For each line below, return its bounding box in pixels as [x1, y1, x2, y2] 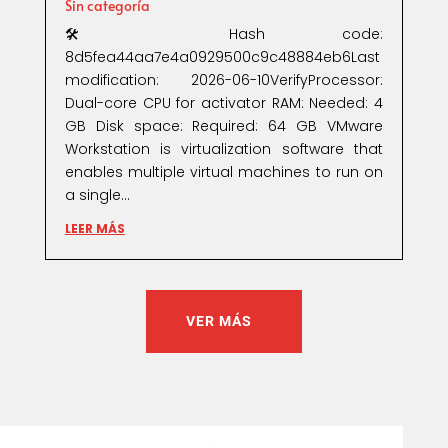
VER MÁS [185, 311, 252, 333]
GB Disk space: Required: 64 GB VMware [64, 116, 384, 137]
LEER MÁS [64, 220, 125, 238]
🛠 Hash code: [64, 24, 384, 45]
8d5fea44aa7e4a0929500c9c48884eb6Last [64, 47, 380, 68]
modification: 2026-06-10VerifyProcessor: [64, 70, 384, 91]
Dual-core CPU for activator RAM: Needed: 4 [64, 93, 384, 114]
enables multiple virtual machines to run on [64, 162, 384, 183]
